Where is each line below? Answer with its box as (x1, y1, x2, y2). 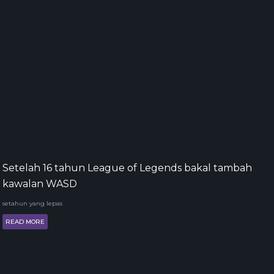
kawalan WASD (2, 177, 77, 190)
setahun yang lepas (2, 199, 62, 207)
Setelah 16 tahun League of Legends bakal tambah (2, 161, 252, 174)
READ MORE (6, 217, 45, 226)
